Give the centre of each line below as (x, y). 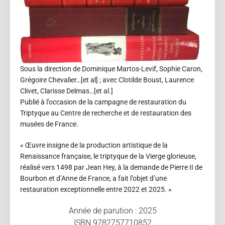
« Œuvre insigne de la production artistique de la (94, 145)
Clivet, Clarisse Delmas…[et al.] (67, 91)
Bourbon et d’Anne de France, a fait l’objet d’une (93, 178)
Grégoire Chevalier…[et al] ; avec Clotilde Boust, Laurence (107, 80)
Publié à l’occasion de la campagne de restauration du (103, 102)
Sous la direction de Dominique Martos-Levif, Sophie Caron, (111, 69)
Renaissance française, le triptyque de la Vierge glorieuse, (108, 156)
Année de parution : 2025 (113, 210)
